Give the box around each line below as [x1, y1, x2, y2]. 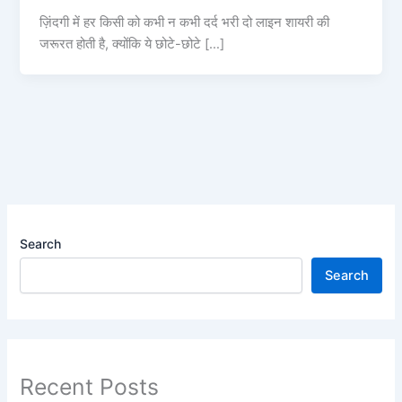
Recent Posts [20, 372, 160, 400]
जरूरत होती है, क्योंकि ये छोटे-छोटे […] [39, 35, 225, 52]
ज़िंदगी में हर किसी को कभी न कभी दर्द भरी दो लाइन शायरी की [39, 13, 330, 31]
